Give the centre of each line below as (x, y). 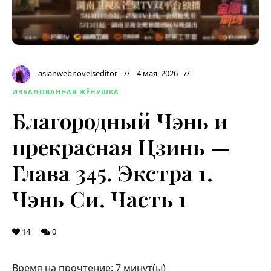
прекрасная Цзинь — (121, 146)
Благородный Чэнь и (120, 120)
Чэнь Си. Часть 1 (100, 198)
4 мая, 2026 (157, 73)
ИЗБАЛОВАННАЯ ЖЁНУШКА (66, 92)
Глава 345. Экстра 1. (113, 172)
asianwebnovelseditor (78, 73)
